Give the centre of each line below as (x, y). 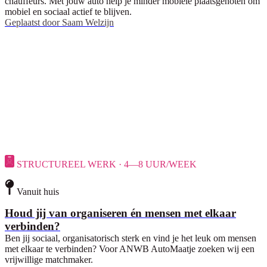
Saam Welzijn (88, 22)
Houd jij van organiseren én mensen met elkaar (120, 213)
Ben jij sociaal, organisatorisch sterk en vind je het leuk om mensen (131, 238)
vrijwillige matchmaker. (49, 259)
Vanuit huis (38, 191)
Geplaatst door (32, 22)
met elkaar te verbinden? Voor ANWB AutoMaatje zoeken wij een (130, 249)
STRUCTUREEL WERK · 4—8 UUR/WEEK (107, 164)
